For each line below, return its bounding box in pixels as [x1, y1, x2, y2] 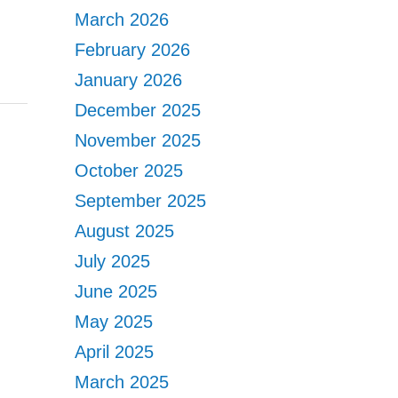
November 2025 [75, 131, 202, 150]
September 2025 [75, 191, 207, 211]
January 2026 [75, 70, 183, 90]
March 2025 [75, 372, 170, 392]
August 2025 [75, 221, 175, 241]
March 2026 [75, 10, 170, 29]
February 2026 [75, 40, 191, 60]
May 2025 [75, 312, 154, 331]
